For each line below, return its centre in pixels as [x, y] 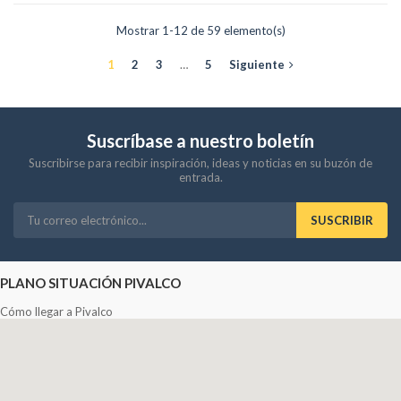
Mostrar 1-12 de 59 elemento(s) [200, 31]
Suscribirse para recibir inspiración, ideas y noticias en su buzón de [200, 163]
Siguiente [257, 65]
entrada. [200, 178]
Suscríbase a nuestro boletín [200, 141]
